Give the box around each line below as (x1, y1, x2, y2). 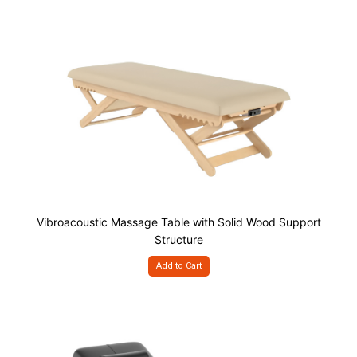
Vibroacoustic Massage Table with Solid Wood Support (36, 215, 321, 229)
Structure (154, 233, 203, 246)
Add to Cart (155, 261, 202, 271)
